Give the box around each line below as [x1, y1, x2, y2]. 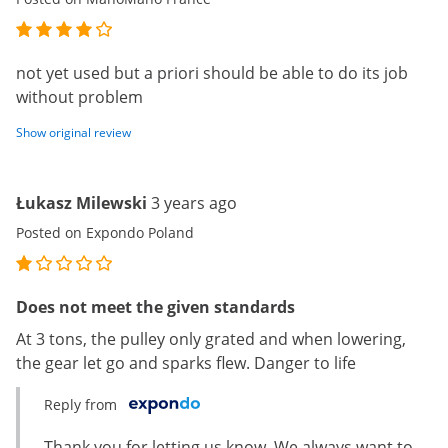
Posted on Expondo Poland [16, 223, 194, 242]
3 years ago [151, 192, 237, 214]
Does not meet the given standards [16, 296, 295, 318]
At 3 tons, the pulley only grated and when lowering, [16, 328, 406, 350]
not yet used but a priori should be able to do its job [16, 62, 408, 84]
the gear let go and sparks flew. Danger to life [16, 352, 356, 374]
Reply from [44, 395, 117, 414]
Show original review [16, 124, 131, 141]
